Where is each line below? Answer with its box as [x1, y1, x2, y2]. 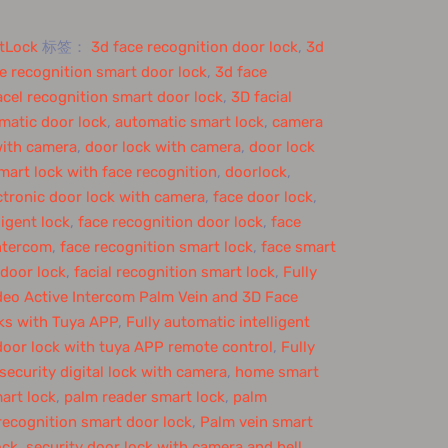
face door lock [212, 188, 313, 206]
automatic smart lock [114, 113, 264, 131]
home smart [234, 363, 319, 381]
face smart [260, 238, 336, 256]
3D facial [230, 88, 292, 106]
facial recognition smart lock [73, 263, 275, 281]
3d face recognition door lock [90, 38, 298, 56]
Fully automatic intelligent [125, 313, 310, 331]
